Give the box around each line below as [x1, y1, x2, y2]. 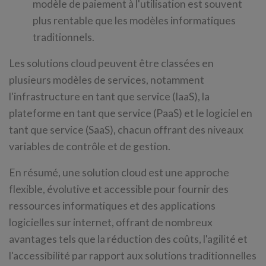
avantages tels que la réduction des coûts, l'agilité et [9, 233, 248, 245]
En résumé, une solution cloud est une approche [9, 166, 229, 179]
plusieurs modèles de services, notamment [9, 74, 204, 86]
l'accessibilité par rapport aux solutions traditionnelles [9, 249, 256, 262]
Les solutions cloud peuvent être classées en [9, 57, 214, 69]
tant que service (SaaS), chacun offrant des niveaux [9, 123, 243, 136]
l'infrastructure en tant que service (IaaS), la [9, 90, 210, 103]
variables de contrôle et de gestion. [9, 140, 170, 153]
